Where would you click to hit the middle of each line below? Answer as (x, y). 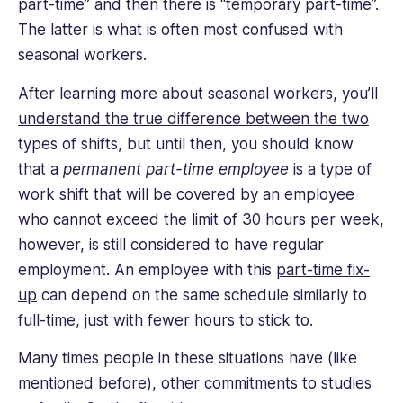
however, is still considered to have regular (171, 244)
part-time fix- (323, 269)
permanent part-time (139, 169)
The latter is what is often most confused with (180, 30)
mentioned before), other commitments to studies (195, 384)
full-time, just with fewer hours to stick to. (168, 320)
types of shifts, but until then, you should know (186, 143)
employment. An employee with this (147, 269)
